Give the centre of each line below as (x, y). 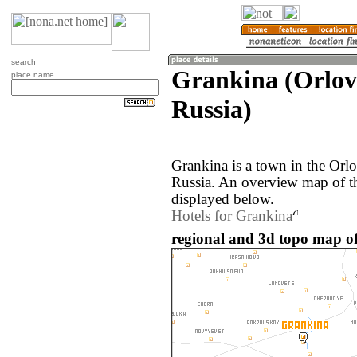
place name (33, 75)
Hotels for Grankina (232, 216)
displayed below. (223, 200)
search (24, 62)
